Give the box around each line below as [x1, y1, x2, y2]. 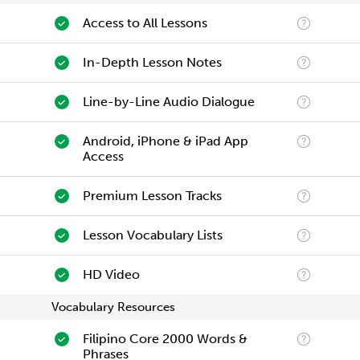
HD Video [82, 267, 140, 282]
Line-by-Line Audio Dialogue [82, 94, 255, 109]
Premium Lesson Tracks [82, 188, 222, 203]
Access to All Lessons [82, 15, 207, 31]
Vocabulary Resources [51, 300, 175, 314]
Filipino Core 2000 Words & [82, 331, 247, 346]
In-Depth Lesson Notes [82, 55, 222, 70]
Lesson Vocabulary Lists [82, 227, 223, 243]
